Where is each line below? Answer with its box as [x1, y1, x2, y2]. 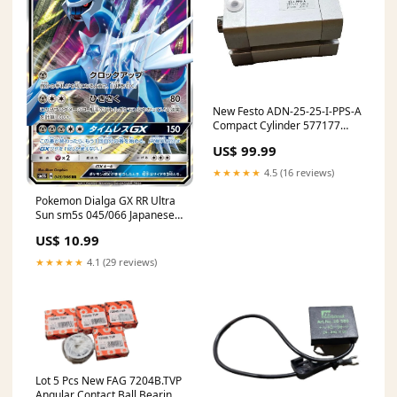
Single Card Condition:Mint [35, 221, 167, 237]
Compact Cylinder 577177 [213, 118, 340, 134]
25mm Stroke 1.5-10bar [213, 132, 330, 148]
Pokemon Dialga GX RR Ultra [35, 192, 175, 208]
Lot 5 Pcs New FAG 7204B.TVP [35, 373, 182, 389]
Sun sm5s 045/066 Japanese [35, 206, 175, 222]
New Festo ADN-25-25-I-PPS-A [213, 104, 362, 120]
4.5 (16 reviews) [261, 166, 334, 180]
